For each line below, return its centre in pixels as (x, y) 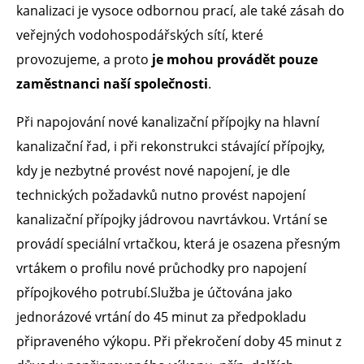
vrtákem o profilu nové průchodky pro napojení (161, 268)
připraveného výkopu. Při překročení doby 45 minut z (179, 341)
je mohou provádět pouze (235, 60)
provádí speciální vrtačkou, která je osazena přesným (178, 243)
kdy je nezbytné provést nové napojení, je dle (153, 170)
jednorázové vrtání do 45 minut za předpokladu (161, 316)
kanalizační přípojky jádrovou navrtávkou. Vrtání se (172, 219)
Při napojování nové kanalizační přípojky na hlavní (168, 121)
